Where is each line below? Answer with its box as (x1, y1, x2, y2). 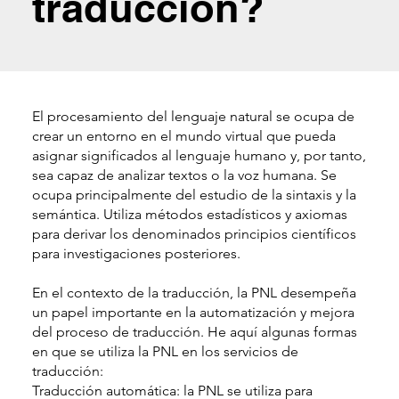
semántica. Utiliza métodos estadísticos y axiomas (31, 205, 347, 223)
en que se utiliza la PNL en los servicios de (31, 342, 298, 360)
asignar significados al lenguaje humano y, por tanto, (31, 146, 366, 164)
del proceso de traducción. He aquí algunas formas (31, 322, 357, 340)
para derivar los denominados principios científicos (31, 224, 356, 242)
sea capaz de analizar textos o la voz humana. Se (31, 166, 337, 183)
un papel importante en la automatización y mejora (31, 303, 354, 321)
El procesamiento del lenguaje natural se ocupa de (31, 107, 354, 125)
